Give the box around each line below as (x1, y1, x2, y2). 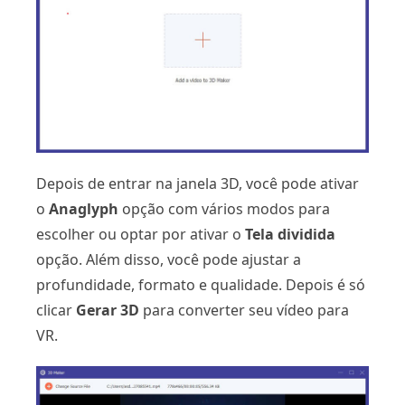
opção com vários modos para (118, 199, 330, 220)
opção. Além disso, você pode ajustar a (36, 250, 301, 270)
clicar (36, 300, 76, 321)
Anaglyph (49, 199, 118, 220)
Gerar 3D (76, 300, 139, 321)
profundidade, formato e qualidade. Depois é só (36, 275, 365, 296)
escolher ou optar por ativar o (36, 224, 245, 245)
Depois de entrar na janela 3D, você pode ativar (36, 174, 359, 194)
